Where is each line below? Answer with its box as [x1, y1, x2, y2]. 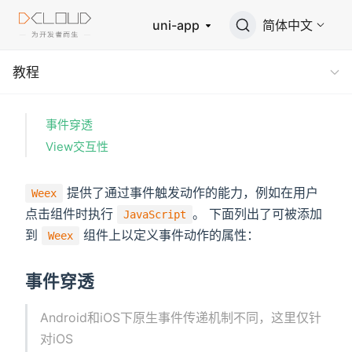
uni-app [152, 17, 203, 33]
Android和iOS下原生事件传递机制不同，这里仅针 [40, 310, 322, 326]
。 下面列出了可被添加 [192, 206, 322, 222]
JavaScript [123, 208, 186, 222]
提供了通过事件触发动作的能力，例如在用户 [63, 185, 318, 201]
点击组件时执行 [25, 206, 117, 222]
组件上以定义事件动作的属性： [79, 227, 259, 244]
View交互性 [46, 138, 108, 154]
